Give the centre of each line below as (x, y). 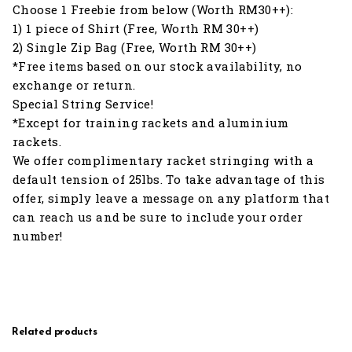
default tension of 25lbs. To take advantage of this (169, 179)
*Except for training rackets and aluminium (151, 122)
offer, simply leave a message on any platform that (171, 198)
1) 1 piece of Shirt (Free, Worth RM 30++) (136, 28)
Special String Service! (83, 103)
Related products (55, 332)
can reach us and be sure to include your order (158, 216)
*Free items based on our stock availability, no (158, 66)
